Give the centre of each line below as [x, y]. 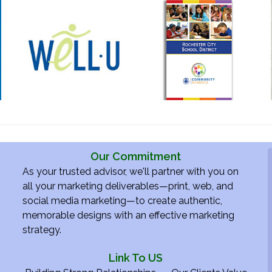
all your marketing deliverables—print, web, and [128, 186]
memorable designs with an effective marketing [129, 215]
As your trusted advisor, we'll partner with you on [131, 171]
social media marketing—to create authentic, [123, 200]
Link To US [136, 257]
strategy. [42, 229]
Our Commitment [136, 156]
